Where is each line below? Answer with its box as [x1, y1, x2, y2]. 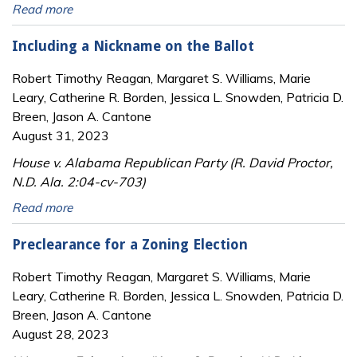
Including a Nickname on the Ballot [12, 38, 254, 55]
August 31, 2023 [12, 127, 109, 143]
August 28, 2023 [12, 326, 109, 343]
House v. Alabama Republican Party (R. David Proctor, [12, 154, 333, 171]
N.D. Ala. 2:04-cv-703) [12, 173, 146, 190]
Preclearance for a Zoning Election [12, 237, 248, 253]
